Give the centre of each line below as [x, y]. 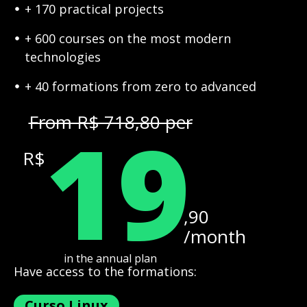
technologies [63, 57]
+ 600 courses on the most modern [128, 38]
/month [215, 236]
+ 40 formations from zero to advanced [140, 86]
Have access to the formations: [105, 271]
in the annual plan [110, 258]
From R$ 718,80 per [110, 122]
